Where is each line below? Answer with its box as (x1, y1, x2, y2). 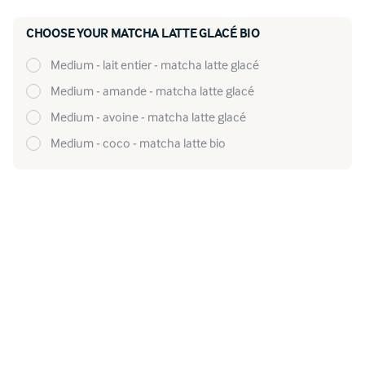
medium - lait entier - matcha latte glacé (60, 56, 259, 73)
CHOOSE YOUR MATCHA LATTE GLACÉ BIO (26, 28, 260, 42)
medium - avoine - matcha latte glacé (60, 108, 246, 125)
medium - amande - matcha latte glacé (60, 82, 254, 99)
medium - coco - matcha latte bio (60, 134, 226, 151)
